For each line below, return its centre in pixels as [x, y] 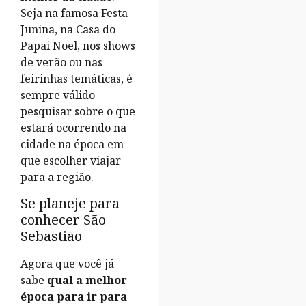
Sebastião [51, 236]
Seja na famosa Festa [74, 13]
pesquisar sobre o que [78, 112]
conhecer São [63, 219]
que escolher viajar [71, 161]
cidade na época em [72, 144]
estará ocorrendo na [73, 128]
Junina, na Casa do [68, 30]
